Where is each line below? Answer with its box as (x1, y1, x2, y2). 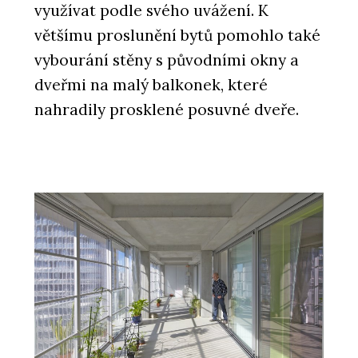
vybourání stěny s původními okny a (34, 50, 299, 70)
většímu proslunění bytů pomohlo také (34, 25, 320, 45)
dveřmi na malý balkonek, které (34, 74, 268, 94)
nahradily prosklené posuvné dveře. (34, 99, 307, 119)
